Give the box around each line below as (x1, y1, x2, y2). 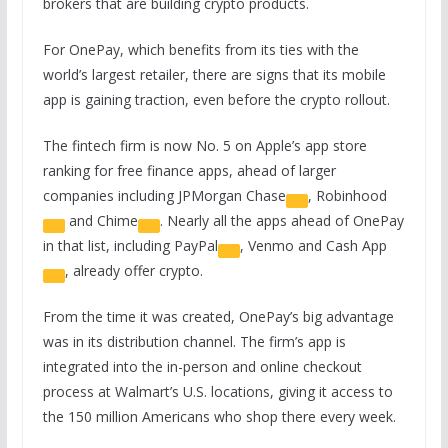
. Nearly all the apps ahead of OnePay (159, 211, 404, 231)
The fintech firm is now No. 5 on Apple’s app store (42, 136, 367, 156)
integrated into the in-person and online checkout (42, 357, 362, 377)
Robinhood (315, 186, 387, 206)
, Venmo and (239, 236, 326, 256)
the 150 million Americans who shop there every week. (42, 407, 396, 427)
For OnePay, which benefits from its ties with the (42, 40, 359, 60)
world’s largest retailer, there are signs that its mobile (42, 65, 386, 85)
